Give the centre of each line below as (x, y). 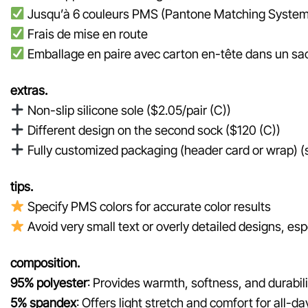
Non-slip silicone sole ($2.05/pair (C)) (128, 110)
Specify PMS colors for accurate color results (147, 206)
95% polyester (49, 282)
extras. (29, 90)
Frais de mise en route (86, 34)
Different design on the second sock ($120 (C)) (152, 130)
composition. (45, 262)
